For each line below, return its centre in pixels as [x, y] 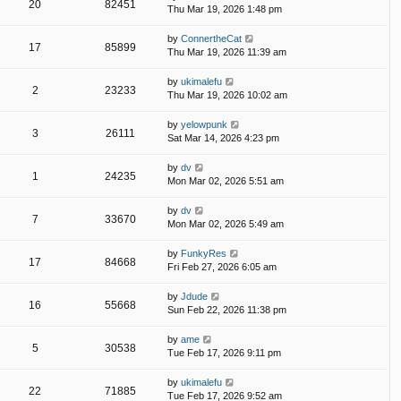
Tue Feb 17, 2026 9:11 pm [224, 353]
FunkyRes [204, 254]
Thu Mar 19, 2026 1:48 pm [225, 9]
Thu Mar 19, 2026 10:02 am [227, 95]
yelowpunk [204, 125]
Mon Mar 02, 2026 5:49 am [226, 224]
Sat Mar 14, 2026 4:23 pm [223, 138]
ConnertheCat [211, 39]
